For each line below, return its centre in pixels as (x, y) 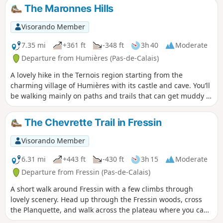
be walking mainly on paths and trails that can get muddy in (111, 96)
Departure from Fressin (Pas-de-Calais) (86, 172)
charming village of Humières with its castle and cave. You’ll (110, 86)
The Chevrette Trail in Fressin (92, 123)
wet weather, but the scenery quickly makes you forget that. (110, 107)
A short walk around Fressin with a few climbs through (102, 189)
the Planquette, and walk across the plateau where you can (109, 210)
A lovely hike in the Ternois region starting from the (97, 75)
